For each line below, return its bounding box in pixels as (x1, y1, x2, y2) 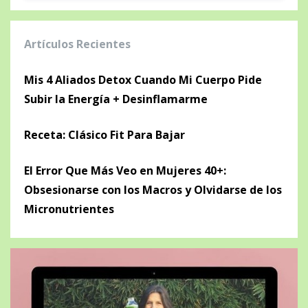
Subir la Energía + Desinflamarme (24, 91, 208, 107)
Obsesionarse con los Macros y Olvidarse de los (24, 182, 282, 198)
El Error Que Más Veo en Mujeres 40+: (24, 163, 226, 179)
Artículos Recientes (24, 36, 131, 52)
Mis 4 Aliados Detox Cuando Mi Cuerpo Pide (24, 72, 262, 88)
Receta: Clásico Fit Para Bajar (24, 127, 185, 143)
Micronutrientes (24, 201, 114, 217)
